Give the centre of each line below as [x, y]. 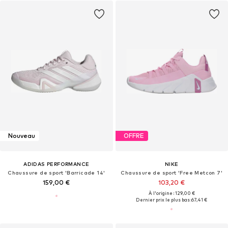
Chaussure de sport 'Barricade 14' [56, 172]
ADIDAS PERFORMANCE [56, 164]
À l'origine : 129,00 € [172, 193]
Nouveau [22, 136]
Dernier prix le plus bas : [164, 199]
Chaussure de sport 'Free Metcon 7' [172, 172]
